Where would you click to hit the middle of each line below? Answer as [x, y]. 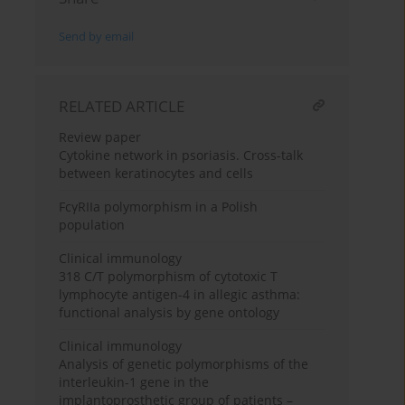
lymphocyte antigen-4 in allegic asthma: [180, 295]
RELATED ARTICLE [122, 107]
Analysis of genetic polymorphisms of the [184, 364]
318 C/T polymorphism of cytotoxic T [169, 277]
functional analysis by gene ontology [170, 313]
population [92, 225]
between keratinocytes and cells [156, 174]
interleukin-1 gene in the [134, 382]
